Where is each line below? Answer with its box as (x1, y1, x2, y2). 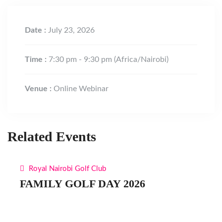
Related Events (7, 129, 96, 144)
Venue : (25, 85, 54, 93)
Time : (25, 55, 49, 63)
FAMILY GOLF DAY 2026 (20, 177, 145, 190)
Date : (25, 26, 48, 34)
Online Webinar (54, 85, 109, 93)
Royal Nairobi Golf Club (27, 165, 106, 172)
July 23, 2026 (48, 26, 95, 34)
